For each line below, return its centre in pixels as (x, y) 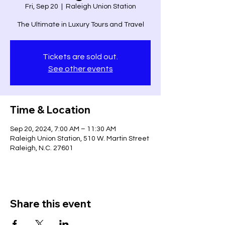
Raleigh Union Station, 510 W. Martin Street (80, 139)
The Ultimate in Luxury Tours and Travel (80, 25)
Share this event (50, 204)
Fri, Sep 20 (41, 7)
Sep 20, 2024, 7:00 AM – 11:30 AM (63, 129)
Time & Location (50, 110)
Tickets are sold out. (80, 57)
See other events (80, 69)
